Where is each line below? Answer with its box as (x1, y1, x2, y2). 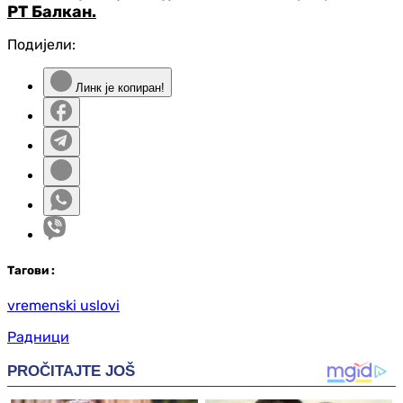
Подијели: (7, 35, 76, 53)
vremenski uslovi (7, 296, 120, 314)
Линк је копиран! (72, 80, 165, 94)
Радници (7, 327, 69, 345)
